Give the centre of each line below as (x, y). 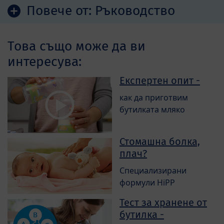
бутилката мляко (152, 110)
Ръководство (135, 11)
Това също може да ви (76, 46)
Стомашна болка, (160, 142)
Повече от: (61, 11)
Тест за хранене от (163, 203)
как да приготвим (154, 98)
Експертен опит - (160, 81)
